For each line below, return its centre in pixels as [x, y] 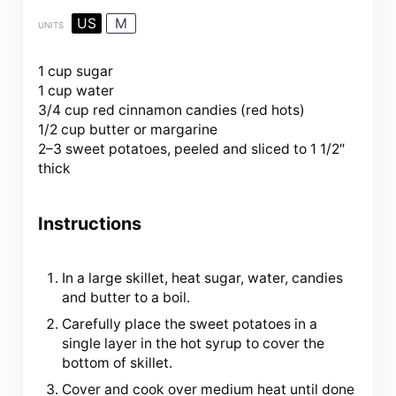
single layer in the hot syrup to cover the [194, 344]
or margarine [173, 130]
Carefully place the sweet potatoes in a [190, 324]
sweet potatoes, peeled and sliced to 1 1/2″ [203, 149]
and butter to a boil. [126, 298]
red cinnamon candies [164, 110]
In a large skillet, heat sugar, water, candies [203, 278]
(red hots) [270, 110]
